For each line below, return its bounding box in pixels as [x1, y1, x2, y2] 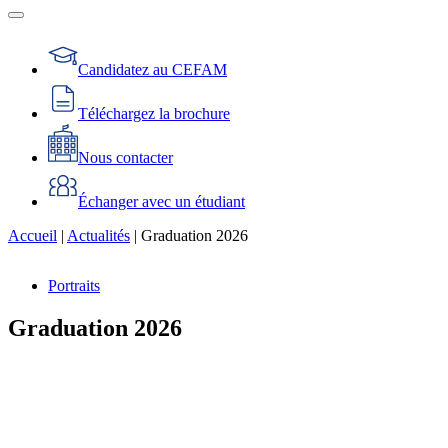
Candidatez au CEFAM [78, 61, 227, 79]
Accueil [8, 227, 57, 245]
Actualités [67, 227, 130, 245]
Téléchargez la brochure [78, 105, 230, 123]
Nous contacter [78, 149, 173, 167]
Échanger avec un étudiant [78, 193, 245, 211]
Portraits [48, 277, 100, 295]
